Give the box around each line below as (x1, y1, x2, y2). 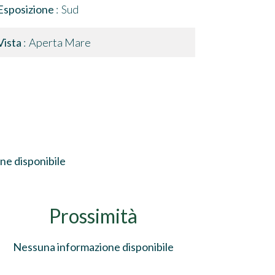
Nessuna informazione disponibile (13, 240, 174, 254)
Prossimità (49, 204, 137, 228)
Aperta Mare (29, 36, 91, 49)
